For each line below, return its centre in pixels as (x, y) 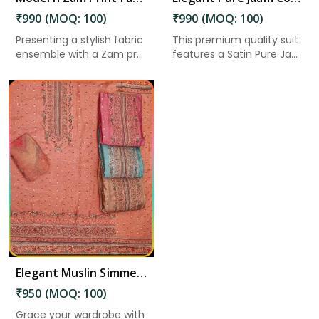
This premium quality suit (235, 40)
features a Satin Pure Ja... (235, 54)
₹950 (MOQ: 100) (62, 293)
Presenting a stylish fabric (79, 40)
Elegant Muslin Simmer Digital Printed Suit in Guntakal (142, 272)
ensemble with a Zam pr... (79, 54)
